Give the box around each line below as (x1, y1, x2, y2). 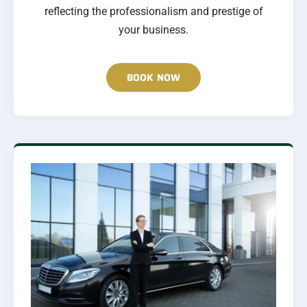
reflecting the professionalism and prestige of (44, 5, 263, 19)
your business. (119, 23, 188, 37)
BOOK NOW (126, 70, 181, 86)
